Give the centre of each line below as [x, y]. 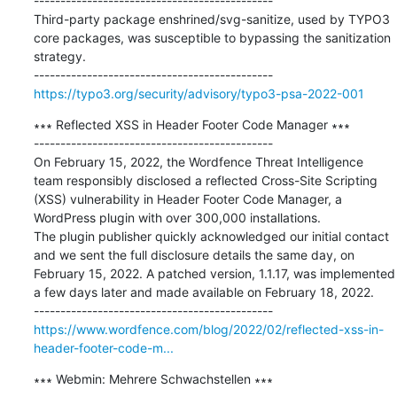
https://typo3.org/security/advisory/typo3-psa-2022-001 [198, 93]
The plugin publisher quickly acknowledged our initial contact [211, 236]
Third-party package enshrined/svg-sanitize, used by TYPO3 [211, 19]
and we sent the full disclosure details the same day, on [194, 254]
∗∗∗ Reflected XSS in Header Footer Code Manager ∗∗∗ [191, 124]
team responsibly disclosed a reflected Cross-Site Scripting [205, 180]
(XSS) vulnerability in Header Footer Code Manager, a [187, 198]
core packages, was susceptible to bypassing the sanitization [212, 37]
